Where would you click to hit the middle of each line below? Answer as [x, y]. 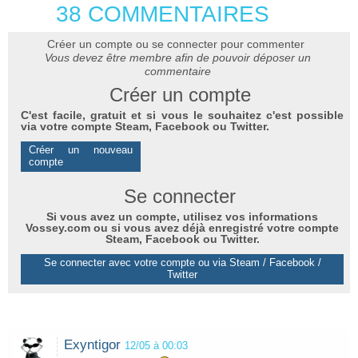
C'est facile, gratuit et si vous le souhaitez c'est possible [182, 115]
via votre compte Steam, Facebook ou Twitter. [145, 126]
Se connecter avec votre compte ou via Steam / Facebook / [182, 262]
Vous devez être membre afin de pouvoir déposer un [178, 57]
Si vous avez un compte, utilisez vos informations [182, 216]
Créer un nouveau [81, 149]
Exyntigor [92, 344]
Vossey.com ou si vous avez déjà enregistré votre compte [182, 227]
